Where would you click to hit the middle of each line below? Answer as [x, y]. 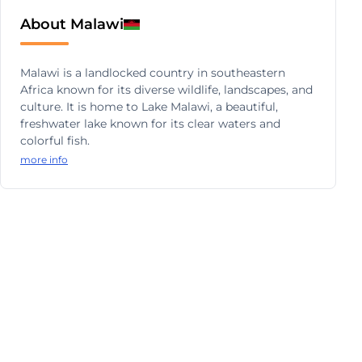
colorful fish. [55, 141]
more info [44, 160]
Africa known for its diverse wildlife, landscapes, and [166, 90]
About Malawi [72, 24]
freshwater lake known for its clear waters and [150, 124]
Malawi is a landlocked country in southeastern [153, 73]
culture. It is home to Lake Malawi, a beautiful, [149, 107]
